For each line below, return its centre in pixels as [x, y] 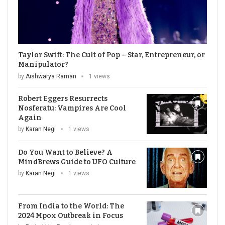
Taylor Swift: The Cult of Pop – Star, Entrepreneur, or [111, 55]
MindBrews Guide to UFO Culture [77, 162]
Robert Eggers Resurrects [63, 99]
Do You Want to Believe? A [65, 152]
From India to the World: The [71, 206]
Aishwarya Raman [51, 76]
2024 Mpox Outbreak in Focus [71, 216]
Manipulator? [43, 65]
